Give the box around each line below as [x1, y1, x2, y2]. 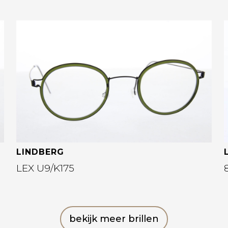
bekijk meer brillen [69, 213, 159, 224]
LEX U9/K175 [16, 162, 74, 174]
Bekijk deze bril [36, 41, 110, 52]
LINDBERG [16, 147, 64, 157]
